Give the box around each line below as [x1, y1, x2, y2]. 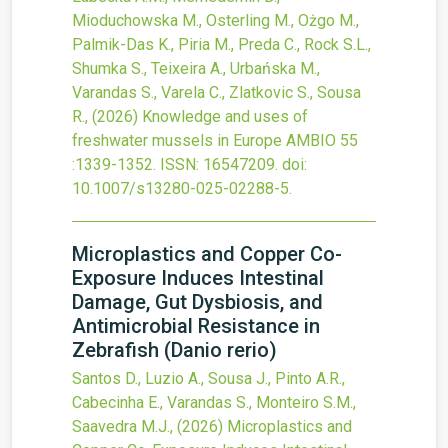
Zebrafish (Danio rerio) [72, 338, 277, 362]
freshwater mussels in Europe [72, 131, 282, 150]
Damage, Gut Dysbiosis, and [72, 290, 323, 314]
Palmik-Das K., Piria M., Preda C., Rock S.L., [72, 35, 371, 54]
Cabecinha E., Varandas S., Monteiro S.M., [72, 393, 356, 412]
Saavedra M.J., [72, 417, 177, 436]
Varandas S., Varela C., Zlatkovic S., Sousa [72, 83, 361, 102]
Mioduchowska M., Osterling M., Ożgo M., [72, 11, 359, 30]
